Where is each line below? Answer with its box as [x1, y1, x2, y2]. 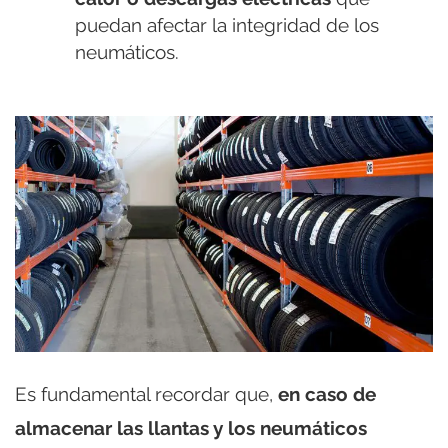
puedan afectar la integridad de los [75, 14, 379, 37]
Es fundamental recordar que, [15, 382, 278, 405]
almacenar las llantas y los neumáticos [15, 416, 367, 439]
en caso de [278, 382, 376, 405]
